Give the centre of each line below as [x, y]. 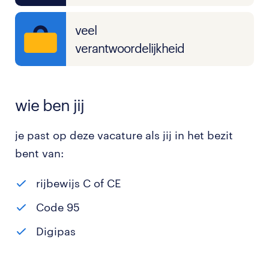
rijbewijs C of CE [78, 183]
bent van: [39, 153]
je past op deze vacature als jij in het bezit [124, 135]
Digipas [56, 231]
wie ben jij [50, 105]
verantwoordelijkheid [130, 48]
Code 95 [58, 207]
